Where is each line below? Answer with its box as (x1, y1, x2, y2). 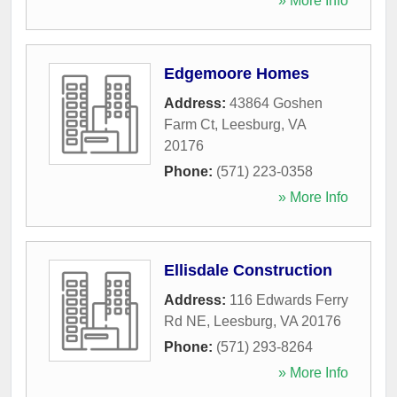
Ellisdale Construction (164, 261, 332, 279)
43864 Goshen (230, 95, 323, 111)
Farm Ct (164, 116, 214, 132)
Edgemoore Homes (164, 64, 309, 82)
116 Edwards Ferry (230, 292, 348, 307)
